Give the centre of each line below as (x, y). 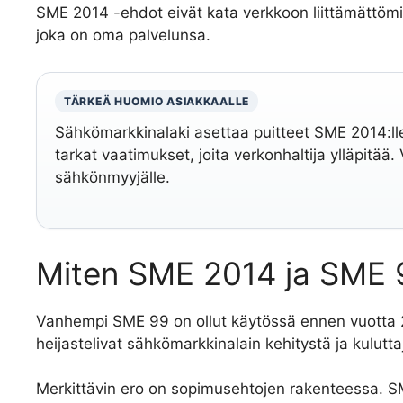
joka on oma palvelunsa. (123, 36)
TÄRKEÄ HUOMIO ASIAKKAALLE (157, 102)
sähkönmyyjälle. (112, 178)
